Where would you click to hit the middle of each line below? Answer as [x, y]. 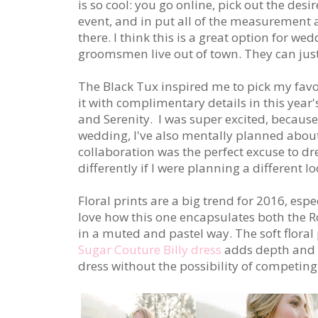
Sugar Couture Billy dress [150, 250]
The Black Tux [120, 86]
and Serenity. [117, 119]
